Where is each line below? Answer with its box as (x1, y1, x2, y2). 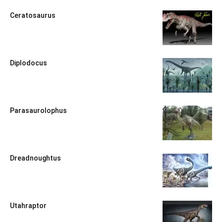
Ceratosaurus (10, 11, 55, 20)
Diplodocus (10, 59, 47, 67)
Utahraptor (10, 202, 47, 210)
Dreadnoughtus (10, 154, 61, 163)
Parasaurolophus (10, 107, 67, 115)
